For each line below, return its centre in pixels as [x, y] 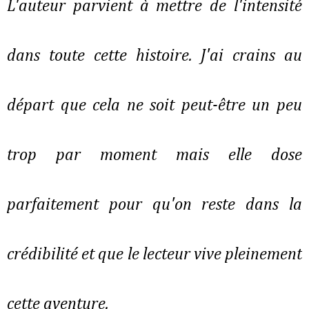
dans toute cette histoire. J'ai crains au [154, 56]
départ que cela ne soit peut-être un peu [154, 106]
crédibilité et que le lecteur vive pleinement [154, 255]
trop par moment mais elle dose [154, 156]
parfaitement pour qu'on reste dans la [154, 205]
